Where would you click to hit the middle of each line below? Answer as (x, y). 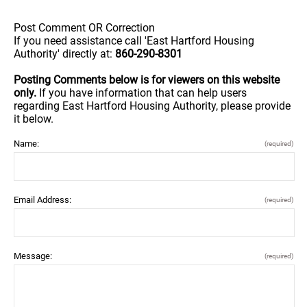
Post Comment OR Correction (84, 27)
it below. (34, 119)
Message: (33, 256)
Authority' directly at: (64, 53)
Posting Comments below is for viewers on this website (147, 79)
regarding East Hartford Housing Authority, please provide (152, 106)
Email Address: (42, 199)
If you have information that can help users (143, 93)
